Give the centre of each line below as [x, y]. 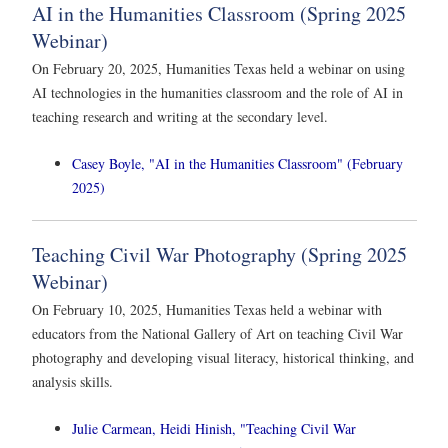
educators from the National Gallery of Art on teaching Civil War [217, 333]
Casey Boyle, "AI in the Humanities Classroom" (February [237, 163]
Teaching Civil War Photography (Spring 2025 [219, 254]
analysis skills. [72, 381]
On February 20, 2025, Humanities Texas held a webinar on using [218, 68]
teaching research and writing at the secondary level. [180, 116]
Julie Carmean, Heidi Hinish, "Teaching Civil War [214, 429]
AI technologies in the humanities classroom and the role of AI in [217, 92]
